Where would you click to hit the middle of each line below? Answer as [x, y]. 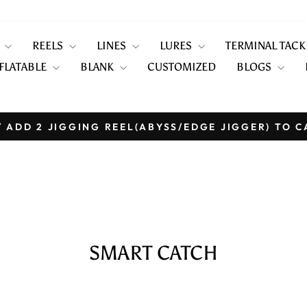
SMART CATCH [153, 253]
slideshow [181, 161]
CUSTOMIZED [182, 66]
